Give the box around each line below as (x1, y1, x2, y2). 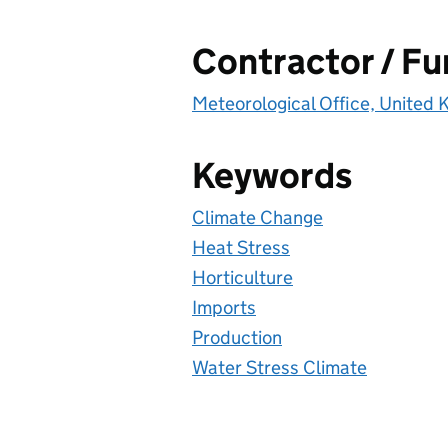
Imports (192, 295, 256, 319)
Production (192, 325, 282, 349)
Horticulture (192, 265, 293, 289)
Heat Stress (192, 235, 290, 259)
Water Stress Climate (192, 355, 367, 379)
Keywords (192, 152, 352, 198)
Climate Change (192, 205, 323, 229)
